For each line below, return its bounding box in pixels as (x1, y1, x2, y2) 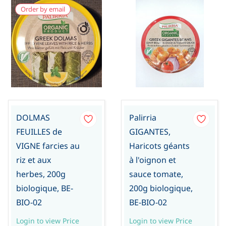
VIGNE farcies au (16, 140, 80, 151)
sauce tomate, (129, 168, 183, 180)
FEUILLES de (16, 126, 62, 137)
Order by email (20, 4, 65, 14)
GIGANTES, (129, 126, 171, 137)
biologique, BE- (16, 182, 73, 194)
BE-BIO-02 (129, 196, 167, 208)
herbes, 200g (16, 168, 66, 180)
